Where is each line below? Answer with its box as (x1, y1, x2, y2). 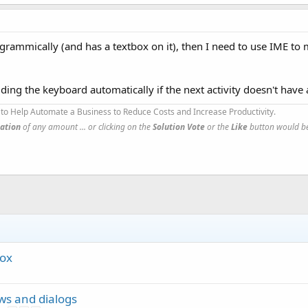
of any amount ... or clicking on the (21, 121, 153, 133)
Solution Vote (153, 121, 205, 133)
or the (205, 121, 231, 133)
